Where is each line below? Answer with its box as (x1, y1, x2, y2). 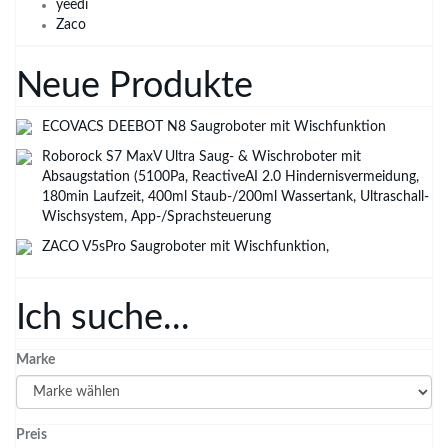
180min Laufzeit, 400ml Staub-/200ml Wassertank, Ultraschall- (42, 190, 429, 204)
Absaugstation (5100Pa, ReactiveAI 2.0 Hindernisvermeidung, (42, 170, 419, 184)
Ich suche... (16, 300, 190, 336)
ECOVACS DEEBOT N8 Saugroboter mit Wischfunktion (42, 120, 386, 134)
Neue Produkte (16, 68, 253, 104)
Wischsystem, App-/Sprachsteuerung (42, 210, 271, 224)
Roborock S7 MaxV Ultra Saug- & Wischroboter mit (42, 150, 361, 164)
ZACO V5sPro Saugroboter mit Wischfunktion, (42, 240, 329, 254)
